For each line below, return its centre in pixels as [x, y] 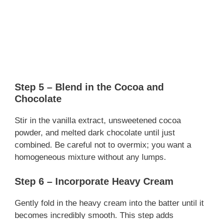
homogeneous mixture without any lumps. [90, 157]
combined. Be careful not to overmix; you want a [103, 145]
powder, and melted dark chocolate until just [95, 132]
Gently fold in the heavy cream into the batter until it [109, 203]
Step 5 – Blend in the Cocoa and [89, 87]
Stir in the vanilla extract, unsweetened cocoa [98, 120]
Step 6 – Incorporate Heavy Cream [94, 182]
